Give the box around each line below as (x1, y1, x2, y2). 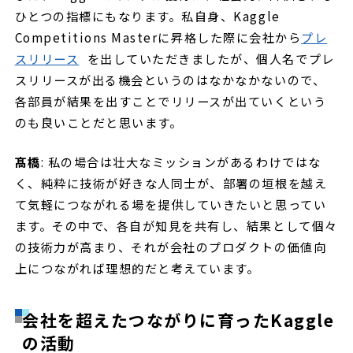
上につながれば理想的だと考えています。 (14, 259, 263, 277)
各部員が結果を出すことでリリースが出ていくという (14, 91, 327, 110)
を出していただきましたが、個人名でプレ (87, 49, 335, 67)
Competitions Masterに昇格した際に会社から (14, 28, 302, 46)
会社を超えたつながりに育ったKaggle (21, 307, 335, 332)
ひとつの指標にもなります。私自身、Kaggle (14, 6, 281, 24)
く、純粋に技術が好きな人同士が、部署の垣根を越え (14, 174, 328, 192)
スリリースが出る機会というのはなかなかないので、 (14, 70, 326, 88)
